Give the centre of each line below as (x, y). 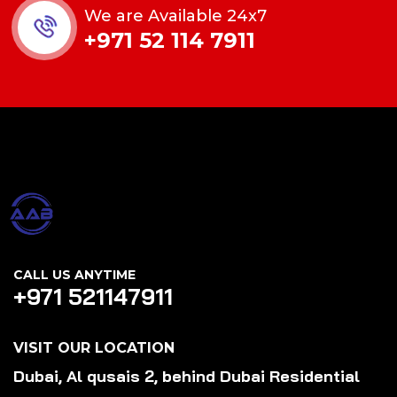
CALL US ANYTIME (74, 275)
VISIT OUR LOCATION (94, 348)
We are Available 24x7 (175, 16)
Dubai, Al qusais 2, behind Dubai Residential (198, 377)
